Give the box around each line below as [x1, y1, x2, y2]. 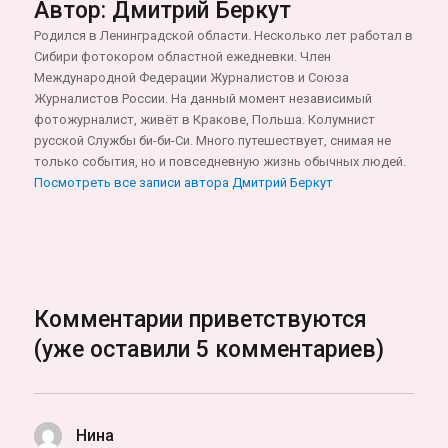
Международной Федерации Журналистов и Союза [34, 70, 350, 86]
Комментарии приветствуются [34, 306, 368, 334]
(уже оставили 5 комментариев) [34, 336, 385, 364]
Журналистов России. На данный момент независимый [34, 91, 373, 107]
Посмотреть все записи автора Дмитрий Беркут [34, 175, 334, 191]
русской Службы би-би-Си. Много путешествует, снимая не [34, 133, 392, 149]
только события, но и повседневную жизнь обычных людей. [34, 154, 407, 170]
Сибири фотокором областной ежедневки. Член [34, 49, 332, 65]
